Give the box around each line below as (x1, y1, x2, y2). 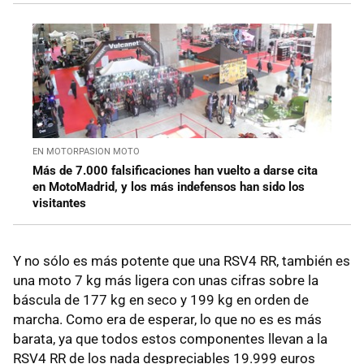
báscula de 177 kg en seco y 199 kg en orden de (13, 292, 309, 309)
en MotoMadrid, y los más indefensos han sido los (32, 180, 305, 195)
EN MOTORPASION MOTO (32, 146, 140, 158)
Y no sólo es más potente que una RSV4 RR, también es (13, 253, 350, 270)
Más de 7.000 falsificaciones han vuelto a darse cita (32, 163, 318, 179)
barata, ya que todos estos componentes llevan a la (13, 331, 327, 348)
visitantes (32, 196, 86, 211)
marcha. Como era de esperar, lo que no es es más (13, 311, 322, 328)
